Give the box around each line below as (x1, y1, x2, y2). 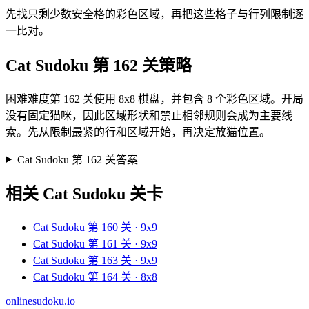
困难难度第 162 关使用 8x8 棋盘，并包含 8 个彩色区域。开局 (6, 92, 303, 105)
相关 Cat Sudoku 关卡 (6, 185, 163, 203)
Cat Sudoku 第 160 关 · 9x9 (33, 221, 157, 234)
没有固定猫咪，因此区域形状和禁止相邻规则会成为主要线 (6, 109, 292, 121)
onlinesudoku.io (6, 295, 75, 308)
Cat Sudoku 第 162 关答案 (17, 153, 138, 166)
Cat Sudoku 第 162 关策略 (6, 56, 192, 74)
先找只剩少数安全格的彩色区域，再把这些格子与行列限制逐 (6, 8, 303, 20)
